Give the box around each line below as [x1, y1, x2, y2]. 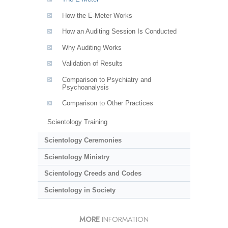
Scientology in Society [44, 186, 116, 194]
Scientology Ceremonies [44, 136, 122, 145]
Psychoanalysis [62, 83, 109, 91]
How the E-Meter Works [62, 11, 132, 19]
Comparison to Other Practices [62, 99, 153, 107]
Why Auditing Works [62, 43, 122, 51]
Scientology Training [47, 118, 107, 126]
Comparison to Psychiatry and [62, 75, 151, 83]
